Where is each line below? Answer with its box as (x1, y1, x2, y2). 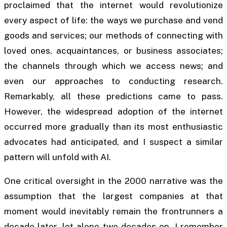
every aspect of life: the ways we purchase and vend (4, 15, 223, 26)
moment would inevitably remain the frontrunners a (4, 206, 223, 217)
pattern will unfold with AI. (4, 152, 111, 163)
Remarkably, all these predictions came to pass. (4, 91, 223, 102)
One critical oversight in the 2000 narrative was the (4, 176, 223, 186)
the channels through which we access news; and (4, 61, 223, 71)
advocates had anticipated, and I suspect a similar (4, 137, 223, 147)
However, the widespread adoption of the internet (4, 106, 223, 117)
